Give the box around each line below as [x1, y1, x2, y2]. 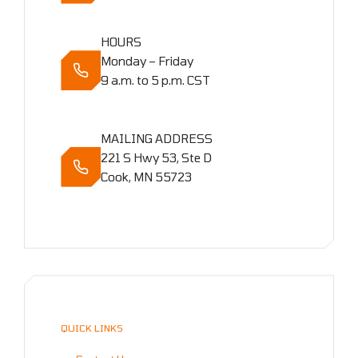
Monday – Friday [101, 54, 194, 69]
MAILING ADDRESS [101, 130, 213, 145]
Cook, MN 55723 [101, 169, 193, 184]
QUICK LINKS [61, 321, 124, 333]
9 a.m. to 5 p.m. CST [101, 73, 211, 88]
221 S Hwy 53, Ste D [101, 149, 213, 165]
